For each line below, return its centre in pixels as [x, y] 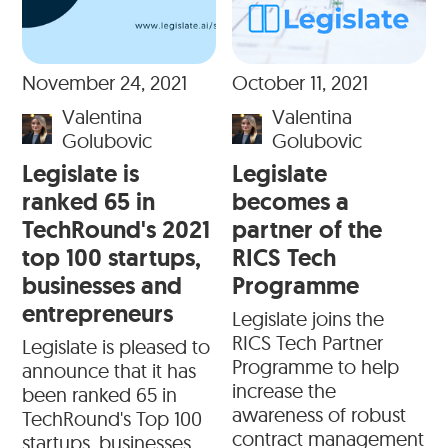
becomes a [290, 202]
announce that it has [109, 371]
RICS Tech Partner [307, 343]
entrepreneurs [98, 314]
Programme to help [315, 367]
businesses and [102, 286]
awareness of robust [319, 415]
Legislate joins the [308, 319]
